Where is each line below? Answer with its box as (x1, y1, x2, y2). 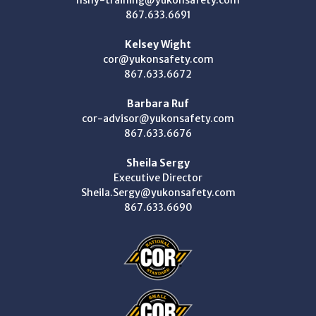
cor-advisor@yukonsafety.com (82, 111, 234, 125)
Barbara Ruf (127, 97, 189, 110)
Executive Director (114, 171, 202, 184)
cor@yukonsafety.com (102, 52, 214, 66)
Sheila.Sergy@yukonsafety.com (80, 186, 236, 199)
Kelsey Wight (125, 37, 191, 51)
